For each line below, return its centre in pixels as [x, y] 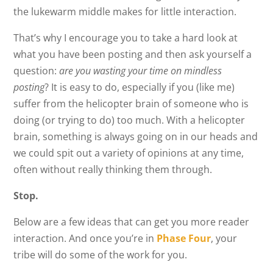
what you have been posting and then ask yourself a [133, 54]
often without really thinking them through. [113, 169]
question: [37, 71]
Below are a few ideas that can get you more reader [132, 222]
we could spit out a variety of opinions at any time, [129, 153]
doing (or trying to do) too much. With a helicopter [129, 120]
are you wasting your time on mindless [141, 71]
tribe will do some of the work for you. [101, 255]
